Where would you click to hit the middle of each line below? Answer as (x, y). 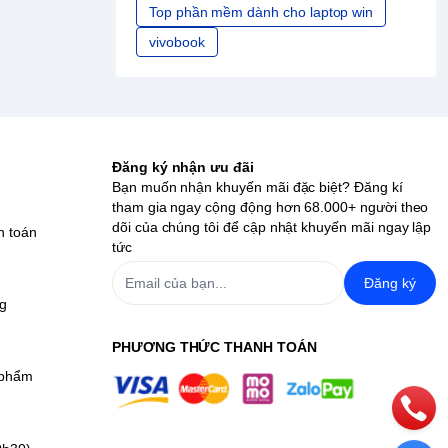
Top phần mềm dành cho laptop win (261, 12)
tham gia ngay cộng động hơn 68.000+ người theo (270, 207)
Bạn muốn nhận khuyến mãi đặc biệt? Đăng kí (257, 187)
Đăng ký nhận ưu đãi (183, 167)
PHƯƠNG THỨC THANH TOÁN (214, 347)
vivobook (177, 42)
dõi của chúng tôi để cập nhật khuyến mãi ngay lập (272, 227)
